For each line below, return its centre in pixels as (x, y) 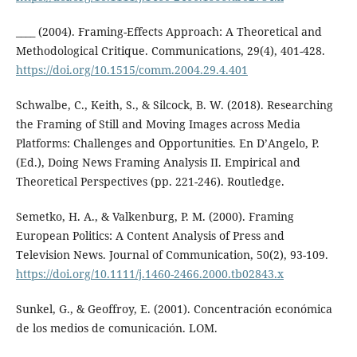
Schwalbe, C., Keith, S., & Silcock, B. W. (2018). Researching (174, 104)
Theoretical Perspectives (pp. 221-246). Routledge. (150, 181)
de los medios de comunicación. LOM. (116, 328)
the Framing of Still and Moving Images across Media (158, 124)
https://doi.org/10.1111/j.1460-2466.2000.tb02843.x (149, 273)
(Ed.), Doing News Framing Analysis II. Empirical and (158, 162)
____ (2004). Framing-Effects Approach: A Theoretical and (169, 31)
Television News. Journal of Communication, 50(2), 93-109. (172, 254)
